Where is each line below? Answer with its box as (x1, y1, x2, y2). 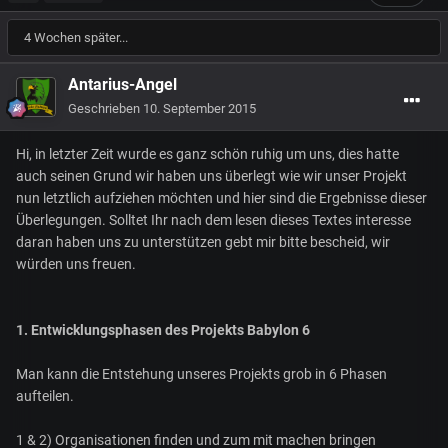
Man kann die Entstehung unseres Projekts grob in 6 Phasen (16, 366, 387, 383)
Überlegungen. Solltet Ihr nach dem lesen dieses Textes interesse (16, 212, 411, 229)
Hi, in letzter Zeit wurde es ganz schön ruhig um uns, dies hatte (16, 146, 399, 163)
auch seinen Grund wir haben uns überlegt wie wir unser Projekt (16, 168, 407, 185)
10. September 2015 (143, 101, 256, 117)
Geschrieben (68, 101, 143, 117)
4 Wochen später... (24, 30, 128, 46)
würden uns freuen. (16, 256, 136, 273)
